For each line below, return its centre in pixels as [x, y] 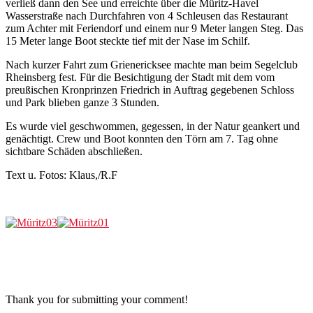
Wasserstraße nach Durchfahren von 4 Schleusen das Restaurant [147, 15]
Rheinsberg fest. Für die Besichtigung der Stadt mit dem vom [140, 77]
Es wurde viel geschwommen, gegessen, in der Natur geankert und [153, 126]
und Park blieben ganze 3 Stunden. [82, 102]
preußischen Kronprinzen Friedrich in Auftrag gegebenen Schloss [150, 89]
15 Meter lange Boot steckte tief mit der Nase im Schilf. [128, 41]
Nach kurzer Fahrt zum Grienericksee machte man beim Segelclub [152, 64]
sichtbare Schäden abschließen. [74, 151]
